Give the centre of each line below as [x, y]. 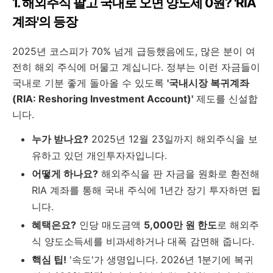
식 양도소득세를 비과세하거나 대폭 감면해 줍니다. [143, 241]
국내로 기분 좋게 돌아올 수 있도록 [90, 83]
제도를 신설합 [225, 99]
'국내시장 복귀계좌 [208, 83]
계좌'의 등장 [45, 22]
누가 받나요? [60, 139]
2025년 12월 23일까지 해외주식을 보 [173, 139]
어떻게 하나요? [65, 174]
